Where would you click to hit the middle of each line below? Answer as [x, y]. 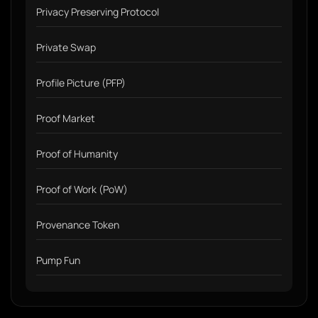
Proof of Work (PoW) [82, 189]
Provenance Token [78, 225]
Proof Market [66, 118]
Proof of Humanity [77, 154]
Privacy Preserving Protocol [98, 12]
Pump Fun [58, 260]
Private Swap [66, 47]
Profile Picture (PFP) [81, 83]
